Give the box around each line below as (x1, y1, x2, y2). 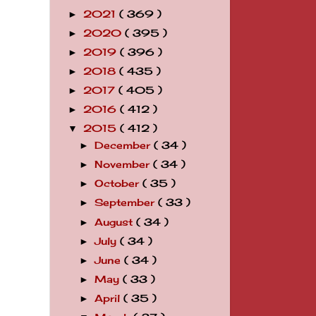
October (95, 178, 143, 190)
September (95, 197, 159, 209)
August (95, 216, 137, 228)
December (95, 140, 154, 151)
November (95, 159, 154, 171)
